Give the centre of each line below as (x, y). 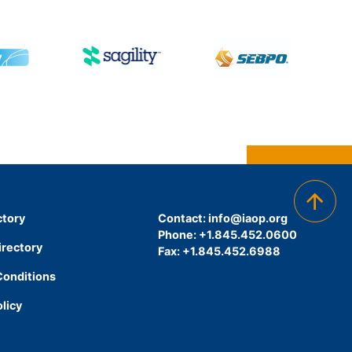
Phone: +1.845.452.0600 (228, 234)
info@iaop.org (248, 218)
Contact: (183, 218)
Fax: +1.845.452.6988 (220, 251)
